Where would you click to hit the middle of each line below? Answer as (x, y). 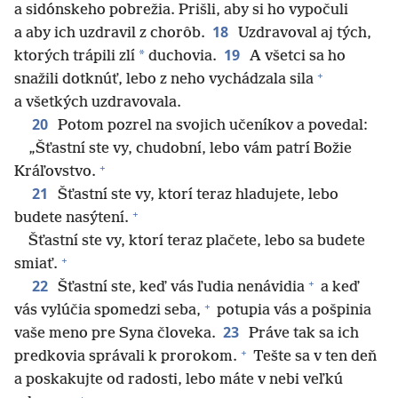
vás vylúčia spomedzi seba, (107, 311)
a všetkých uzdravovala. (98, 103)
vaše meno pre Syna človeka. (115, 334)
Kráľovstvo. (55, 172)
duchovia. (181, 57)
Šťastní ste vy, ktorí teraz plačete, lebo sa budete (197, 242)
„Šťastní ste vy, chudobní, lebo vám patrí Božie (190, 149)
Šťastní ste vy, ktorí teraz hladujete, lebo (196, 195)
